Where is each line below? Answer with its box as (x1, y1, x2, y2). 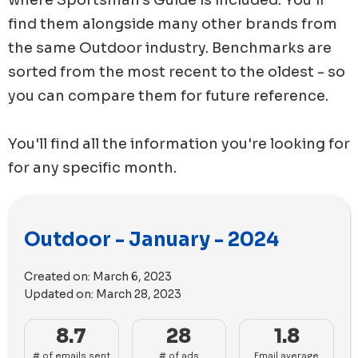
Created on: (24, 268, 93, 284)
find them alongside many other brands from (8, 14, 337, 33)
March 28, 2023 (96, 286, 181, 301)
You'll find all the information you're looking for (8, 134, 350, 153)
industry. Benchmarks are (142, 38, 332, 57)
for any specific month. (8, 158, 177, 177)
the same (8, 38, 79, 57)
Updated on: (24, 286, 96, 301)
